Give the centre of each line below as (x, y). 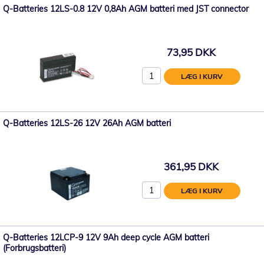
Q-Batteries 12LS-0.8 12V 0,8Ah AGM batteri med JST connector (126, 9)
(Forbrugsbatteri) (34, 248)
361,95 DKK (191, 167)
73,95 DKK (191, 52)
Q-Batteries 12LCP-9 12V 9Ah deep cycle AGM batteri (106, 237)
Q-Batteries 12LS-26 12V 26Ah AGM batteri (87, 123)
